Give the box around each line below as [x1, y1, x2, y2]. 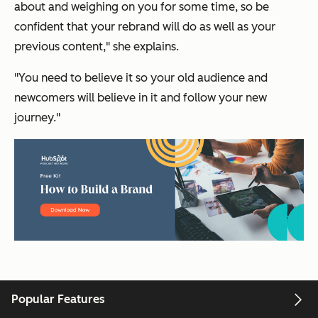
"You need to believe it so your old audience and [14, 71, 268, 85]
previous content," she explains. [14, 40, 179, 54]
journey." [14, 111, 60, 125]
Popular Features [11, 292, 105, 306]
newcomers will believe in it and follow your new [14, 91, 267, 105]
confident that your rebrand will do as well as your [14, 20, 275, 34]
